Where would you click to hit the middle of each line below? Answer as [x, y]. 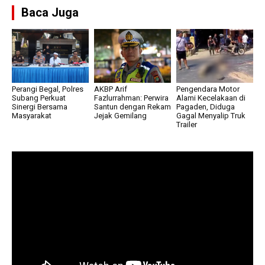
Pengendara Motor [208, 89]
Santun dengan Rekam [132, 106]
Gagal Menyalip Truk [211, 115]
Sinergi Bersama [40, 106]
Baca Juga [50, 12]
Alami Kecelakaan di [211, 98]
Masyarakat [32, 115]
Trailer [186, 124]
